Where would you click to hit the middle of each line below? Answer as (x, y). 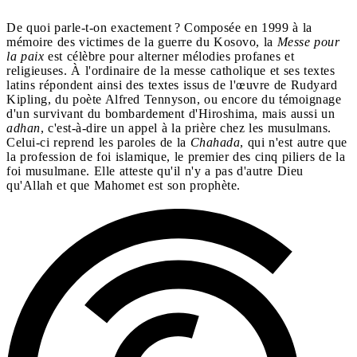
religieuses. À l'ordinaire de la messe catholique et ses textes (171, 70)
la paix (27, 56)
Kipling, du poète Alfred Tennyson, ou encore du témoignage (174, 99)
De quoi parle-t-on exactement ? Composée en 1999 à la (159, 27)
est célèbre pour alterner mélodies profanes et (171, 56)
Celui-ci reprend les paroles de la (98, 142)
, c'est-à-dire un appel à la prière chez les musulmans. (186, 127)
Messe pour (306, 41)
